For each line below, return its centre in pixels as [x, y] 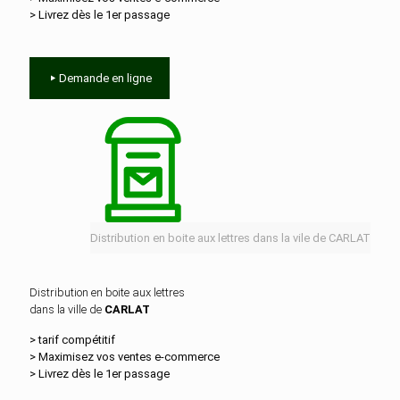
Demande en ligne [105, 78]
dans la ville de [67, 309]
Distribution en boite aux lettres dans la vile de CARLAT [230, 238]
